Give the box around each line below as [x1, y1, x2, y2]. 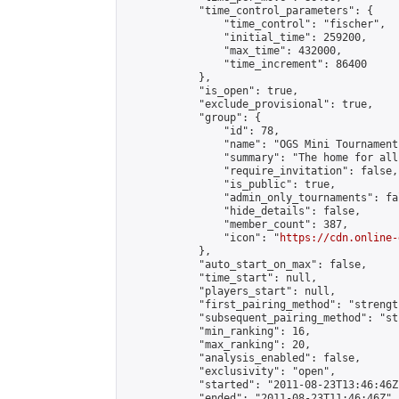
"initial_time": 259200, [124, 31, 367, 44]
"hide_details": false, [124, 205, 361, 217]
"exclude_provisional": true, [124, 98, 373, 110]
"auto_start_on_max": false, [124, 258, 367, 271]
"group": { [124, 111, 261, 124]
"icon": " [124, 232, 280, 244]
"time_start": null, [124, 272, 317, 284]
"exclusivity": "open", [124, 365, 336, 378]
